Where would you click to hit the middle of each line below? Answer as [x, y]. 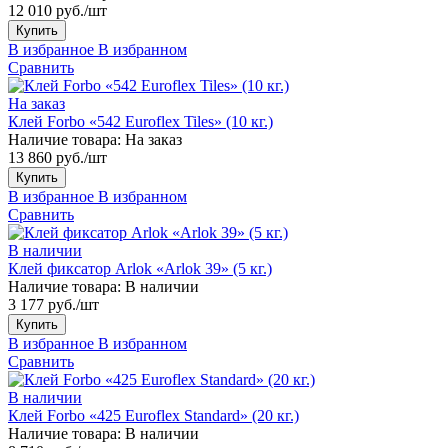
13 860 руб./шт [57, 157]
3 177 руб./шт [53, 304]
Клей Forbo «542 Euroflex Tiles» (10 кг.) [140, 121]
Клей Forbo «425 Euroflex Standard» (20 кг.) [153, 415]
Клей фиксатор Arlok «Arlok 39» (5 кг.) [140, 268]
